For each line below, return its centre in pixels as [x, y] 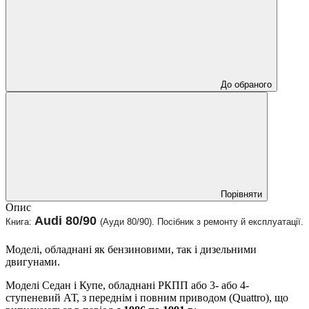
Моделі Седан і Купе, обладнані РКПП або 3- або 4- [127, 286]
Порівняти [241, 194]
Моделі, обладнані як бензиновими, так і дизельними [131, 250]
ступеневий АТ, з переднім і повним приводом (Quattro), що [147, 298]
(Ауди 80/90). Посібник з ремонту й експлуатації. [202, 221]
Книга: [20, 221]
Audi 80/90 [67, 220]
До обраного [246, 84]
